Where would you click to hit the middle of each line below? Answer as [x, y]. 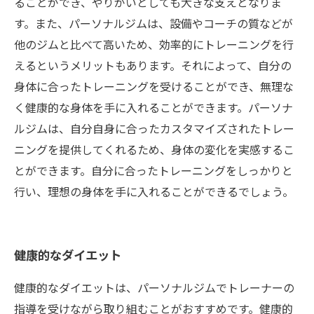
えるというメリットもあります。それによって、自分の [153, 65]
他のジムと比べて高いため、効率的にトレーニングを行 [154, 44]
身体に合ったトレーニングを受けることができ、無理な [154, 86]
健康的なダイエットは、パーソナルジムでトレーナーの [154, 287]
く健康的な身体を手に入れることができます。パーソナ [153, 107]
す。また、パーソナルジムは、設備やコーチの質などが [153, 23]
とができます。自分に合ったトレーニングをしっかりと [153, 170]
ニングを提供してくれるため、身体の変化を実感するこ [154, 149]
